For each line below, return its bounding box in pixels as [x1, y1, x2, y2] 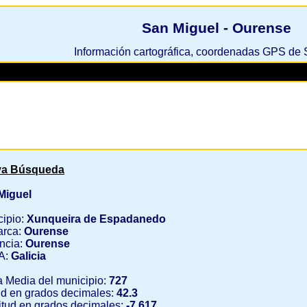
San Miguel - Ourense [142, 19, 291, 36]
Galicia [8, 250, 46, 262]
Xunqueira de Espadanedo [27, 213, 166, 225]
